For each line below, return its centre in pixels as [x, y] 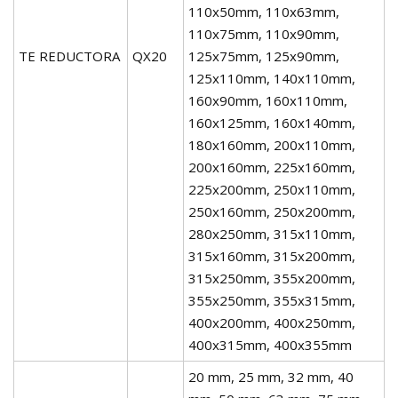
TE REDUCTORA [69, 56]
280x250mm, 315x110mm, [272, 233]
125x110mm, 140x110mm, [272, 78]
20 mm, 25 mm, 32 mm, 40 [271, 376]
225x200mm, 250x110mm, [272, 189]
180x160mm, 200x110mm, [272, 144]
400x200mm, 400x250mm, [272, 322]
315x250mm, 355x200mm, [272, 278]
